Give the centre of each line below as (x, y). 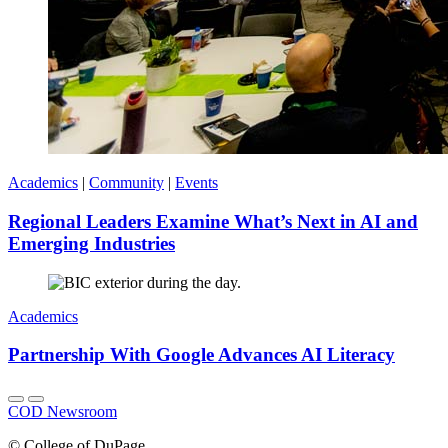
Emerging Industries (91, 243)
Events (196, 183)
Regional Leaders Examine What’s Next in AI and (213, 221)
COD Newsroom (62, 412)
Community (126, 183)
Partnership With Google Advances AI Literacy (201, 355)
